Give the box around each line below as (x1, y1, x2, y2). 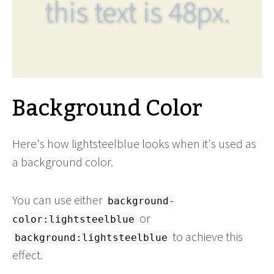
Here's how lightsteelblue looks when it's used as (12, 136, 256, 151)
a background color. (12, 154, 113, 169)
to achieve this (170, 229, 243, 244)
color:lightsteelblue (12, 213, 135, 225)
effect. (12, 247, 43, 262)
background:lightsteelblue (15, 232, 168, 243)
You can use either (12, 192, 105, 207)
